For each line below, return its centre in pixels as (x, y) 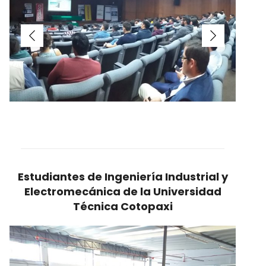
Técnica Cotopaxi (123, 206)
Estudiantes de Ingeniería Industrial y (123, 177)
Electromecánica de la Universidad (123, 191)
